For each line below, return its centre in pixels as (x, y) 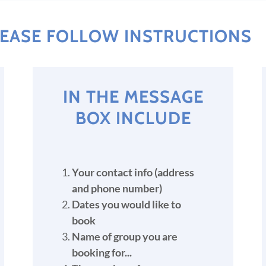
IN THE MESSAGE (133, 96)
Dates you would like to (126, 204)
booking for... (102, 252)
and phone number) (117, 188)
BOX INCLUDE (133, 118)
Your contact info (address (133, 172)
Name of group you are (124, 236)
